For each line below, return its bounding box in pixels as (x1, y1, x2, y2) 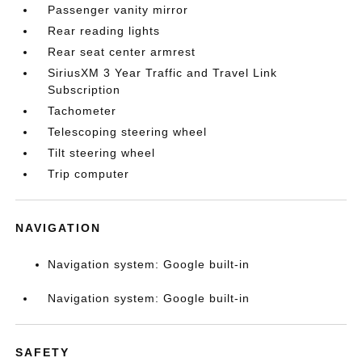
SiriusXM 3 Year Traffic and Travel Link (48, 66, 278, 79)
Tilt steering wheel (48, 146, 156, 159)
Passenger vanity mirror (48, 3, 189, 16)
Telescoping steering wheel (48, 125, 208, 138)
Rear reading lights (48, 24, 161, 37)
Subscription (48, 83, 121, 96)
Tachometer (48, 104, 117, 117)
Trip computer (48, 167, 130, 180)
